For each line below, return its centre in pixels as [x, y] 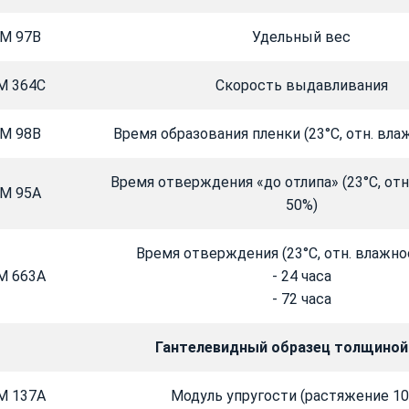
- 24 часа [301, 277]
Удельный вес [301, 37]
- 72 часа [301, 299]
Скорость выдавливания [301, 86]
